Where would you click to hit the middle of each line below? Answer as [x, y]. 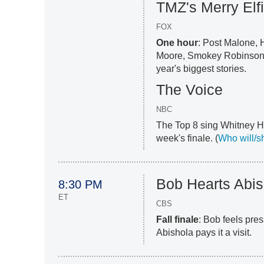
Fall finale [178, 220]
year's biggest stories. [202, 69]
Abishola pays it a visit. [204, 233]
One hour [177, 43]
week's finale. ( [187, 138]
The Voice [190, 90]
